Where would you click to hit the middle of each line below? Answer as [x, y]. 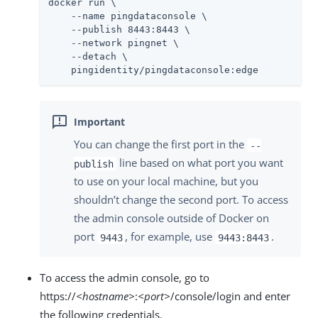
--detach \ [88, 57]
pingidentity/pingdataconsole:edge [153, 70]
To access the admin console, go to [125, 278]
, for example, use [170, 237]
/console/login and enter [230, 296]
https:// [58, 296]
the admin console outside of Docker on [171, 218]
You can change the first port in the [160, 144]
